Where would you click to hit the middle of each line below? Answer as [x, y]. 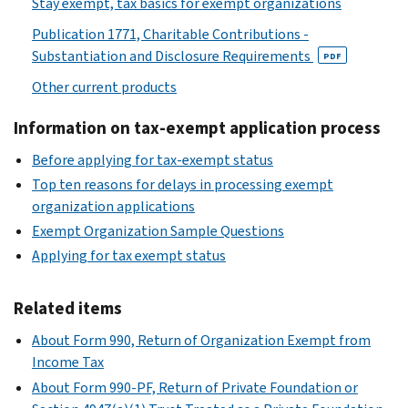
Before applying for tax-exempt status [153, 159]
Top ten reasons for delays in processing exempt [183, 184]
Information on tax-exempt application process [197, 127]
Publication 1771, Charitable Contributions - [170, 34]
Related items [68, 309]
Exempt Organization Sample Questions [158, 230]
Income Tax [68, 362]
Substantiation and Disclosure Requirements [173, 56]
